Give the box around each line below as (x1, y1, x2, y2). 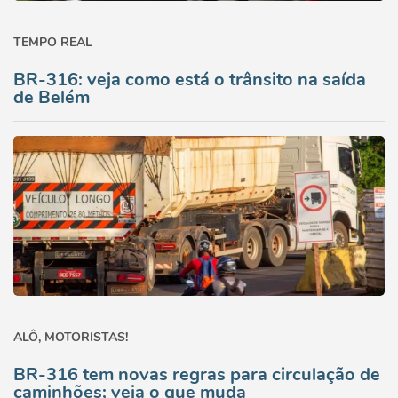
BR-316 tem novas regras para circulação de (13, 362, 380, 386)
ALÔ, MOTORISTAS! (13, 329, 128, 346)
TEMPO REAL (13, 34, 92, 51)
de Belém (13, 85, 90, 109)
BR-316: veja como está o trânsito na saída (13, 68, 366, 92)
